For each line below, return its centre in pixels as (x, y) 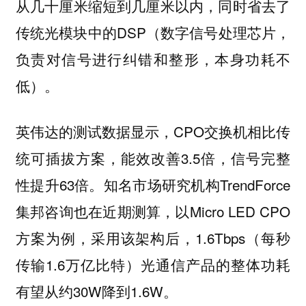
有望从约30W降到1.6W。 (96, 291)
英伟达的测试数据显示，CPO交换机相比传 (153, 131)
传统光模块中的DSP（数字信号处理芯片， (153, 32)
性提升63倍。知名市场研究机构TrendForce (153, 184)
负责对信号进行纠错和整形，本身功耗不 (153, 59)
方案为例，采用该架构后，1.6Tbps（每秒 (153, 237)
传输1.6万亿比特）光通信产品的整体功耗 (153, 264)
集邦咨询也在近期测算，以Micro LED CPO (153, 211)
